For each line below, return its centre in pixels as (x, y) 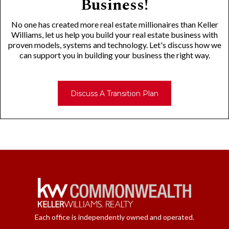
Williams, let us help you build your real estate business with (114, 34)
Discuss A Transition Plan (114, 93)
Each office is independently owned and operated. (114, 217)
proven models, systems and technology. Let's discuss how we (114, 44)
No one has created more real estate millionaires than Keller (114, 24)
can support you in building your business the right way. (114, 55)
